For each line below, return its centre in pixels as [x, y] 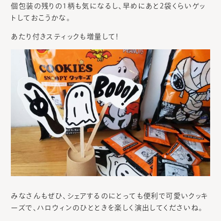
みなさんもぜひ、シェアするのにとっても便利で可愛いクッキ [110, 196]
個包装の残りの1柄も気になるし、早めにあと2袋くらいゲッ [108, 6]
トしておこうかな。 [41, 18]
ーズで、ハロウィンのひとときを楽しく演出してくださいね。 [107, 208]
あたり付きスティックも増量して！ [65, 36]
